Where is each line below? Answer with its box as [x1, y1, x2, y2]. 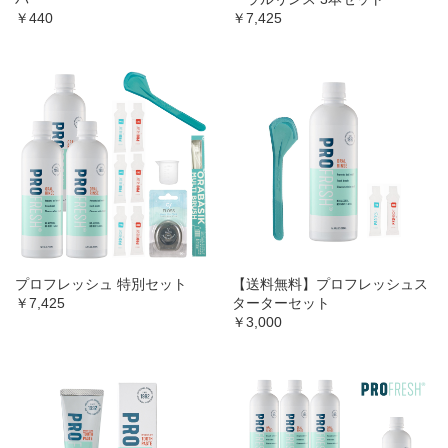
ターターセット [232, 295, 330, 312]
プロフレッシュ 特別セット [15, 276, 187, 293]
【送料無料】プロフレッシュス [232, 276, 428, 293]
